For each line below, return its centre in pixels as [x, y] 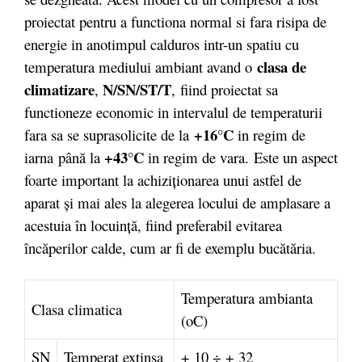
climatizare [59, 89]
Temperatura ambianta [247, 298]
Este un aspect [296, 157]
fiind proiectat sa [229, 89]
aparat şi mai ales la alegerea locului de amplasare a [177, 202]
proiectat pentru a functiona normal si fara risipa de [175, 21]
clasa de [282, 66]
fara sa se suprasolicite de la [109, 134]
